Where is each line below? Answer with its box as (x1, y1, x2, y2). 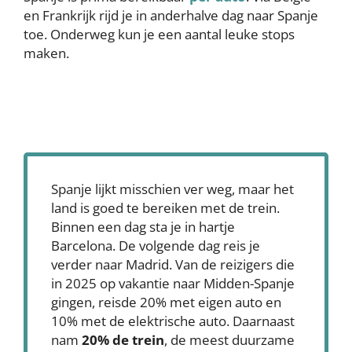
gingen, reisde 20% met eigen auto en (51, 293, 281, 312)
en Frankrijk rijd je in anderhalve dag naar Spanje (24, 6, 318, 25)
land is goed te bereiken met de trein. (51, 199, 280, 218)
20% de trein (82, 331, 164, 350)
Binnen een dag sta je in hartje (51, 218, 235, 236)
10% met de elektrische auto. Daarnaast (51, 312, 295, 331)
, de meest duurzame (164, 331, 295, 350)
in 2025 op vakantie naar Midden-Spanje (51, 274, 295, 293)
